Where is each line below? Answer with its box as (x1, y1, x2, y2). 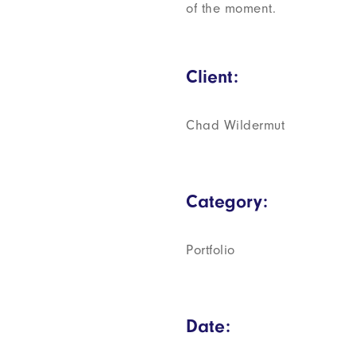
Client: (186, 66, 238, 87)
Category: (186, 191, 268, 212)
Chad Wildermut (186, 118, 284, 133)
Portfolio (186, 242, 235, 257)
